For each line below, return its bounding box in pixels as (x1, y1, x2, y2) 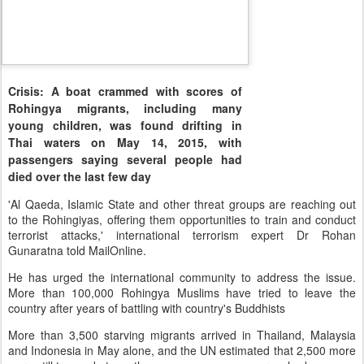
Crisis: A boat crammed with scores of (8, 82, 242, 99)
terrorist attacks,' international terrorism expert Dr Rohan (8, 226, 356, 243)
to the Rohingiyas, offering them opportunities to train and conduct (8, 210, 356, 227)
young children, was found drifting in (8, 116, 242, 133)
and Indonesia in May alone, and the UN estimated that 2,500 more (8, 341, 356, 358)
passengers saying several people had (8, 150, 242, 167)
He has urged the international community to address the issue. (8, 268, 356, 285)
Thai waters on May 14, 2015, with (8, 133, 242, 150)
